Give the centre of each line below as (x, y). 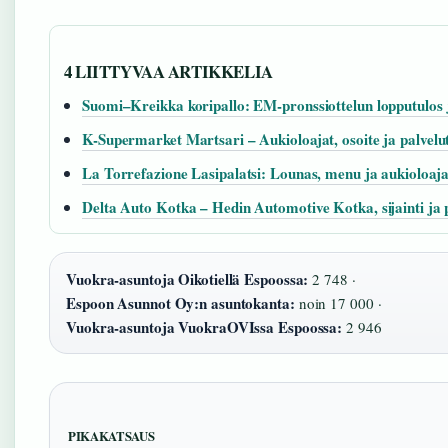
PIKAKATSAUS (111, 436)
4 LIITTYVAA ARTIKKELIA (168, 71)
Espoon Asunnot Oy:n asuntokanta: (180, 303)
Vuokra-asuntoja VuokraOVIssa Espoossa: (204, 327)
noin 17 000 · (338, 303)
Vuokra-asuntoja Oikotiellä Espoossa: (187, 279)
